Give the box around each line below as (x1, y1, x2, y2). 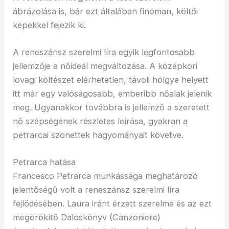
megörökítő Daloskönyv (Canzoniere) (13, 212, 161, 223)
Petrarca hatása (13, 157, 76, 168)
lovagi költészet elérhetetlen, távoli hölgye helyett (13, 75, 209, 85)
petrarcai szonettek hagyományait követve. (13, 130, 184, 141)
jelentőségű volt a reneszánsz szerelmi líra (13, 185, 180, 195)
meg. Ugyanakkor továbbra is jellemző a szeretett (13, 102, 210, 113)
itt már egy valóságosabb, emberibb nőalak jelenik (13, 88, 212, 99)
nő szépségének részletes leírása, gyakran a (13, 116, 188, 127)
